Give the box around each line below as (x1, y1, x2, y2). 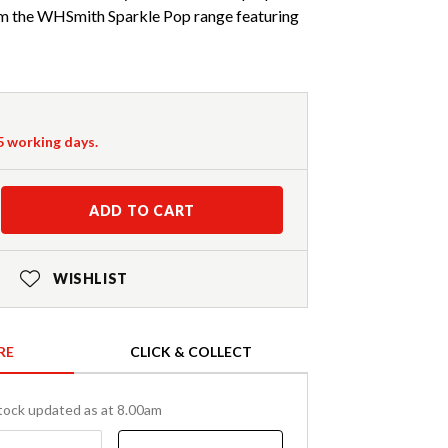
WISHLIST (52, 270, 128, 288)
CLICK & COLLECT (130, 343, 252, 361)
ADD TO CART (89, 202, 195, 220)
